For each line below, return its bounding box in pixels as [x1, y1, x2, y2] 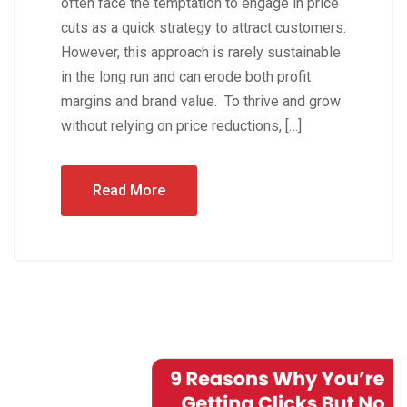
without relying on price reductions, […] [61, 116, 302, 134]
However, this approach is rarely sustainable [61, 43, 341, 61]
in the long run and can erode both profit [61, 67, 311, 85]
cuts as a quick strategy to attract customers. [61, 18, 346, 36]
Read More [93, 181, 165, 199]
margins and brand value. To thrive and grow [61, 92, 341, 110]
